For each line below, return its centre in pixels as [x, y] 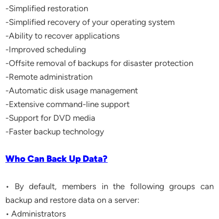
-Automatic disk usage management [72, 90]
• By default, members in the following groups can [109, 186]
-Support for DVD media [51, 118]
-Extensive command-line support [68, 104]
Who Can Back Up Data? [57, 159]
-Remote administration [49, 77]
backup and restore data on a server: [73, 200]
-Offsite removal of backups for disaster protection [99, 63]
